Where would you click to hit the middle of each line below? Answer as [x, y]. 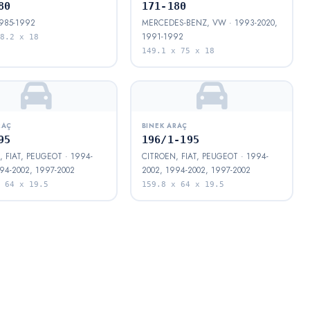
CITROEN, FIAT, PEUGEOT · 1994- [205, 157]
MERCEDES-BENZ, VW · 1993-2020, [209, 23]
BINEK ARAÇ [165, 126]
